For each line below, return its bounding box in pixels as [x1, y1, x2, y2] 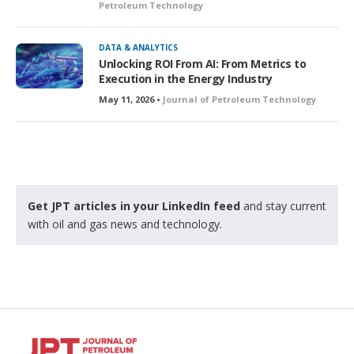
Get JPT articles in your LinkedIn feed [28, 198, 240, 214]
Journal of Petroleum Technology [163, 93, 316, 106]
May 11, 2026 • [99, 93, 163, 106]
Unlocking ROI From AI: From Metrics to [99, 56, 306, 72]
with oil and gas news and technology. [28, 217, 222, 232]
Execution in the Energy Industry [99, 71, 272, 87]
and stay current [240, 198, 326, 214]
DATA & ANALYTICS [99, 42, 178, 54]
